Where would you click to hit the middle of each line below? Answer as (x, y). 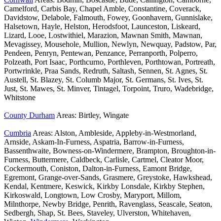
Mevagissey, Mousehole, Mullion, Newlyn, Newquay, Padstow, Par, (110, 44)
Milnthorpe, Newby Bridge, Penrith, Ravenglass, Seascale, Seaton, (108, 204)
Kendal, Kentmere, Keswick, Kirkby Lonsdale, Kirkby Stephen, (104, 186)
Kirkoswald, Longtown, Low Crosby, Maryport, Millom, (93, 195)
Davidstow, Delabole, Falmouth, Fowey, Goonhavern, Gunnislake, (108, 18)
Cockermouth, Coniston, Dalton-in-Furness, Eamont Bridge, (98, 169)
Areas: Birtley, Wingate (92, 115)
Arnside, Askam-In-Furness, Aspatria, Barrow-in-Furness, (94, 142)
